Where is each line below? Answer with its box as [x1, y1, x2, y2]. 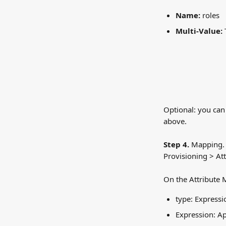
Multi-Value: [176, 26, 222, 36]
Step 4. [163, 139, 189, 149]
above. [163, 116, 187, 126]
